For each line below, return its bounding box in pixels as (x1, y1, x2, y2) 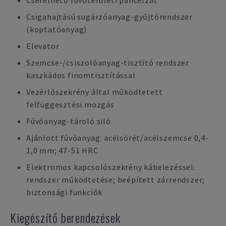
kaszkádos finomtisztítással (26, 70, 136, 80)
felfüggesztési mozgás (26, 99, 115, 109)
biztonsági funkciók (26, 187, 103, 197)
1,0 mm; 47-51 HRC (26, 145, 98, 155)
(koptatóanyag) (26, 24, 87, 34)
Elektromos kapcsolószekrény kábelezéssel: (26, 162, 196, 172)
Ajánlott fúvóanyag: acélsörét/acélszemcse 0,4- (26, 133, 209, 143)
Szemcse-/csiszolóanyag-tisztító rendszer (26, 58, 189, 68)
